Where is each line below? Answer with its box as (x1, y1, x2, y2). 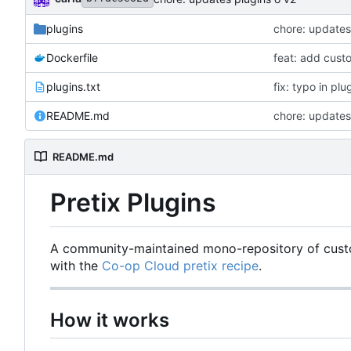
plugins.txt (46, 80, 100, 94)
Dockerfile (46, 51, 98, 65)
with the (50, 257, 102, 273)
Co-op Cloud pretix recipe (102, 257, 259, 273)
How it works (50, 308, 169, 331)
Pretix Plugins (50, 187, 216, 219)
